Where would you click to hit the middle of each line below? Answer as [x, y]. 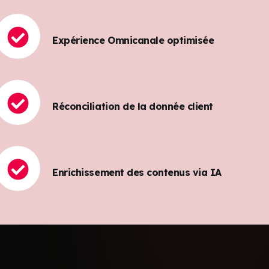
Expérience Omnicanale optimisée [133, 40]
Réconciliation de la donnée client [133, 106]
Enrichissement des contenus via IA [137, 172]
